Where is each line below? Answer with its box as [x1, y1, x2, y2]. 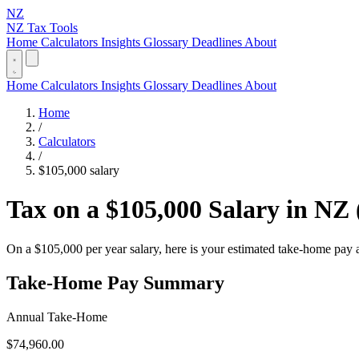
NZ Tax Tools [6, 21, 78, 34]
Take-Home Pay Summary [6, 272, 224, 293]
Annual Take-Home [6, 309, 107, 324]
